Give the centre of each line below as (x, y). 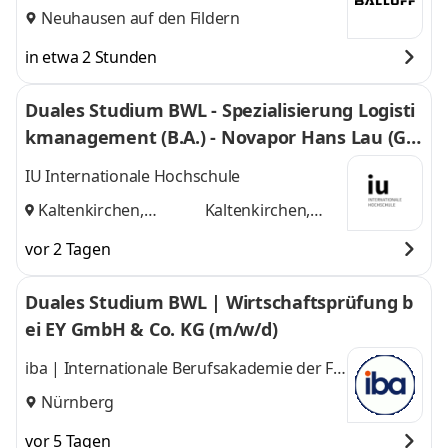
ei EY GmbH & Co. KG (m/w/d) (151, 329)
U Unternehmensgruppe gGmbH (147, 392)
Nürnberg (77, 401)
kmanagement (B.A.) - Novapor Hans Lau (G (215, 137)
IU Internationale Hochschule (132, 176)
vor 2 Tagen (68, 249)
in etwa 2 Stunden (91, 57)
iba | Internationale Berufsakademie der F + (185, 368)
